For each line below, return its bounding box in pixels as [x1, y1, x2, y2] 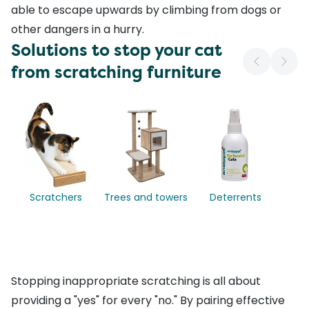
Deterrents [209, 190, 261, 205]
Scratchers [30, 190, 82, 205]
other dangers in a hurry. [11, 21, 144, 38]
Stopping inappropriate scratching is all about [11, 272, 261, 289]
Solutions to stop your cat [11, 39, 222, 62]
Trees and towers [103, 190, 188, 205]
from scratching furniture [11, 61, 221, 84]
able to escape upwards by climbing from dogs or [11, 2, 281, 19]
